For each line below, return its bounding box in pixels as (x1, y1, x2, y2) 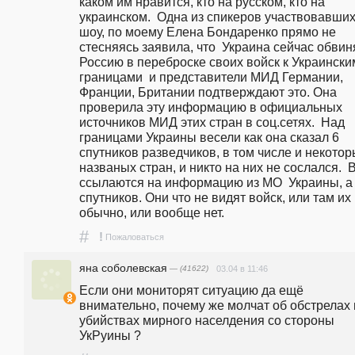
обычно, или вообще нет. (79, 204, 224, 219)
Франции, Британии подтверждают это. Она (79, 84, 337, 99)
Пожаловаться (105, 232, 164, 242)
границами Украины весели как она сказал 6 (79, 129, 339, 144)
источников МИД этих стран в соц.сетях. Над (79, 114, 345, 129)
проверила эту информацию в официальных (79, 99, 342, 114)
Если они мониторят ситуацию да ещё (79, 283, 303, 298)
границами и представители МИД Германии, (79, 69, 343, 84)
